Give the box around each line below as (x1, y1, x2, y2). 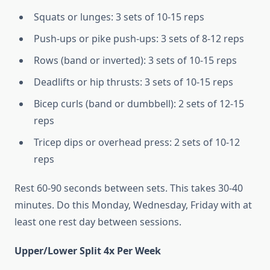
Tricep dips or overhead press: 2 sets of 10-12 (34, 136, 240, 149)
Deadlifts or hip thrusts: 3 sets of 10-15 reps (34, 75, 233, 89)
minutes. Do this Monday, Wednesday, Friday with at (14, 198, 252, 212)
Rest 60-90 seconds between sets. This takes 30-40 (14, 181, 243, 195)
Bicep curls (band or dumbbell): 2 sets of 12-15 (34, 97, 244, 111)
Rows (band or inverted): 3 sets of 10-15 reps (34, 54, 237, 67)
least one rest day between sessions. (14, 215, 181, 229)
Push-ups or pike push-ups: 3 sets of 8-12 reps (34, 32, 244, 46)
